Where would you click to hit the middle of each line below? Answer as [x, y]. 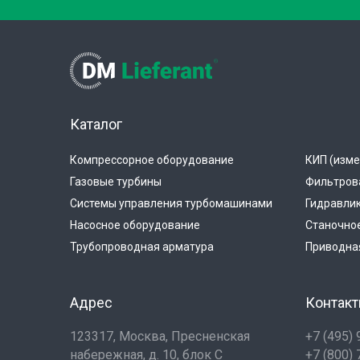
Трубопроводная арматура [142, 247]
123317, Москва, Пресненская [160, 336]
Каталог [96, 124]
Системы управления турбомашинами [171, 203]
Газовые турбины [116, 182]
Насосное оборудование [135, 225]
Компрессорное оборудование [152, 160]
